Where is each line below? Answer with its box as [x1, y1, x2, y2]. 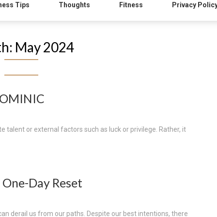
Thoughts [59, 1, 90, 9]
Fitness [119, 1, 143, 9]
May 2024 [15, 39, 74, 55]
